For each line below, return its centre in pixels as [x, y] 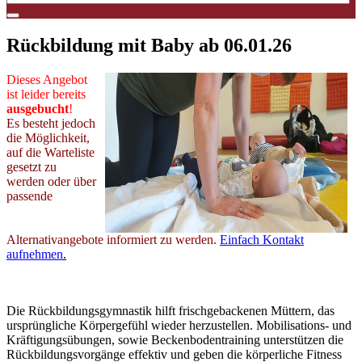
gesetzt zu [32, 166]
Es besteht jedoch [51, 123]
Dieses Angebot [47, 79]
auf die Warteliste [51, 152]
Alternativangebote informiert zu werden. [112, 239]
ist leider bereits [46, 94]
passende [29, 196]
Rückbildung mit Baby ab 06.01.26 [149, 45]
